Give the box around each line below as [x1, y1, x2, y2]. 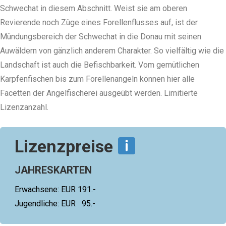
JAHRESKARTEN [15, 164, 92, 177]
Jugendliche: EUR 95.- [15, 199, 95, 209]
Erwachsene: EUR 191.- [15, 185, 96, 195]
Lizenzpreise [15, 136, 117, 157]
